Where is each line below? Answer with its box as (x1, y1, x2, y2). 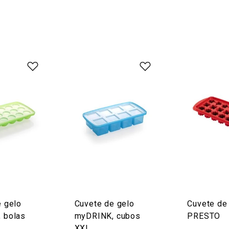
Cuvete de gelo (74, 199, 134, 209)
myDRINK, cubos (74, 211, 141, 221)
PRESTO (187, 211, 221, 221)
